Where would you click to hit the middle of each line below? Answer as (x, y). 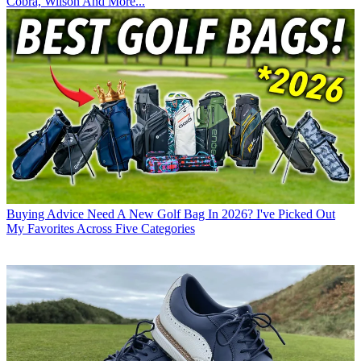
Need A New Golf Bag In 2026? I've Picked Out (211, 214)
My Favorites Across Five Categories (101, 228)
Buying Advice (45, 214)
